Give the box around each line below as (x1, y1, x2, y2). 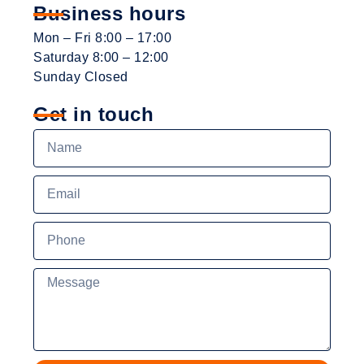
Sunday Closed (33, 69, 128, 84)
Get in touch (33, 102, 154, 125)
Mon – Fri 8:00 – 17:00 (33, 30, 172, 45)
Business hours (33, 2, 186, 24)
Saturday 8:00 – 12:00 (33, 50, 169, 64)
